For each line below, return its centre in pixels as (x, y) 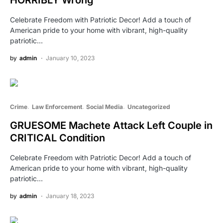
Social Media (105, 107)
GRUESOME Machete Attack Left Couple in (111, 126)
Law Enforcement (57, 107)
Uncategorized (149, 107)
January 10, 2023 (70, 58)
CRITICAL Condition (57, 138)
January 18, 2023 (70, 196)
